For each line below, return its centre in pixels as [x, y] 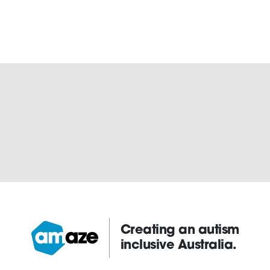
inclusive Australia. [178, 246]
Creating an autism [180, 231]
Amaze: [49, 244]
